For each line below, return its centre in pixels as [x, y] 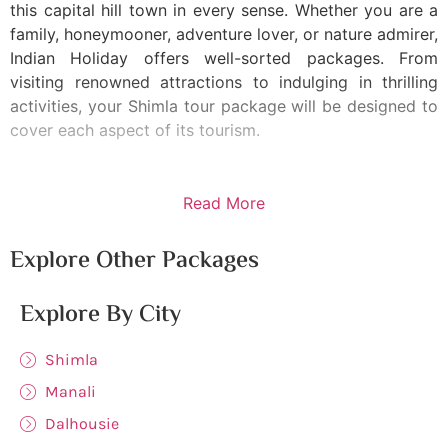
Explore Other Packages [134, 262]
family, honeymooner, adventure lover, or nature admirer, [224, 34]
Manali [70, 392]
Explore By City [100, 316]
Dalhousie [82, 424]
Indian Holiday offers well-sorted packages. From [224, 58]
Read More [224, 203]
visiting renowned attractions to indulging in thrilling [224, 82]
